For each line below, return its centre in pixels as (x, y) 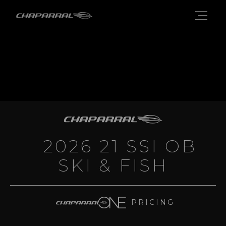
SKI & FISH (113, 165)
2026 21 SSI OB (113, 146)
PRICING (153, 202)
